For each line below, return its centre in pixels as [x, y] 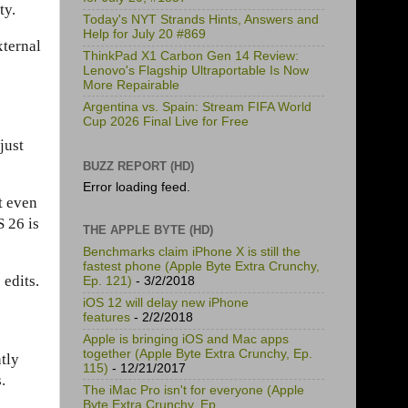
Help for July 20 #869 [144, 35]
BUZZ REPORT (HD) [138, 166]
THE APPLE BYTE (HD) [148, 229]
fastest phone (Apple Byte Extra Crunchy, [201, 267]
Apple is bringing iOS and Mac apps [186, 339]
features [107, 318]
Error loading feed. [137, 187]
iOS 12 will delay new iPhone [166, 303]
